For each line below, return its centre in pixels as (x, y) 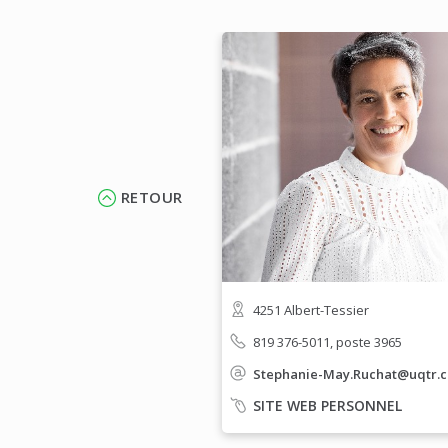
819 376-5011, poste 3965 (327, 341)
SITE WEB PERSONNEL (327, 405)
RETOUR (152, 197)
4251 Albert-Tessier (311, 309)
